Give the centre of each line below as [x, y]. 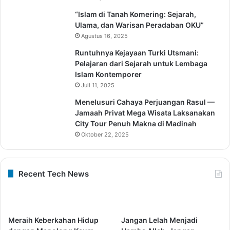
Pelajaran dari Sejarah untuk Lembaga [141, 63]
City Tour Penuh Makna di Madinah [136, 123]
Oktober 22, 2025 [105, 134]
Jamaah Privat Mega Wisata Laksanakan [145, 112]
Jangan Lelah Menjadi [160, 220]
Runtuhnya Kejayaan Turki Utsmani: [137, 52]
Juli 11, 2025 [98, 85]
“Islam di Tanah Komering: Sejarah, [136, 14]
